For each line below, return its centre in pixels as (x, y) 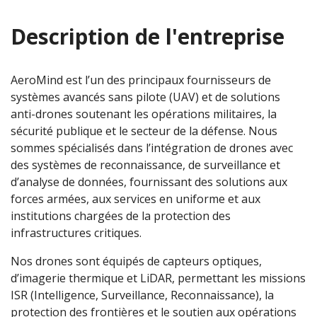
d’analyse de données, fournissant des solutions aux (149, 182)
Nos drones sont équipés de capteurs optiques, (136, 261)
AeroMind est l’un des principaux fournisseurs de (141, 80)
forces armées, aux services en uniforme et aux (136, 199)
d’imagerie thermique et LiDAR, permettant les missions (158, 278)
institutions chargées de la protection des (121, 216)
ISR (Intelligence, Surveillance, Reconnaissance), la (142, 295)
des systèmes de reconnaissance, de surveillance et (145, 165)
